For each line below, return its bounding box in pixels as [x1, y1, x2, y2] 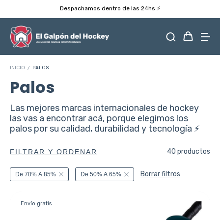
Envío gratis [21, 200, 52, 207]
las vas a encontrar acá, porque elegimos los [10, 113, 188, 124]
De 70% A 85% [15, 171, 56, 178]
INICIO [10, 65, 25, 71]
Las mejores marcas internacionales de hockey [10, 103, 199, 113]
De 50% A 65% [81, 171, 121, 178]
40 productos [167, 147, 210, 156]
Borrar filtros [140, 170, 180, 178]
